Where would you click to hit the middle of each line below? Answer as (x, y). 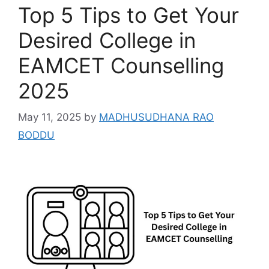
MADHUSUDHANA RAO (156, 117)
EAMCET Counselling (121, 65)
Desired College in (107, 40)
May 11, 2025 (50, 117)
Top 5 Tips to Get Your (128, 15)
